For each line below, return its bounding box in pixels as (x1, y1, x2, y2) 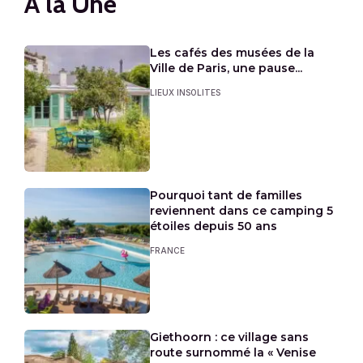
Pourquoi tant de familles (150, 187, 303, 203)
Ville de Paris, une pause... (150, 61, 303, 76)
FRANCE (150, 245, 186, 255)
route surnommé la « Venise (150, 344, 317, 360)
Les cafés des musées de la (150, 45, 315, 61)
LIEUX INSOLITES (150, 88, 221, 98)
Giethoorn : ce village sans (150, 329, 310, 344)
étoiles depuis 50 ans (150, 218, 278, 233)
